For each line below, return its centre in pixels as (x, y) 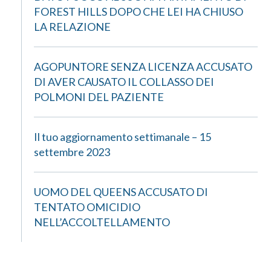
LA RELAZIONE (72, 27)
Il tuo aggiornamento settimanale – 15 (122, 137)
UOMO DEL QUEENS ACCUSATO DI (121, 192)
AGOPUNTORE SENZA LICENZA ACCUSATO (143, 67)
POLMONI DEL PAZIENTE (99, 97)
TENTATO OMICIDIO (87, 207)
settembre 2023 (72, 152)
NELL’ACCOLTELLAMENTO (102, 222)
